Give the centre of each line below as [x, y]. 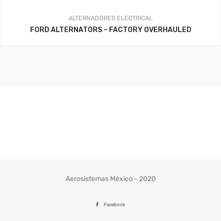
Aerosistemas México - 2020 [110, 179]
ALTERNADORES [92, 18]
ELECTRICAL [135, 18]
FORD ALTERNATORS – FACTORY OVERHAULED [110, 30]
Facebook [114, 205]
